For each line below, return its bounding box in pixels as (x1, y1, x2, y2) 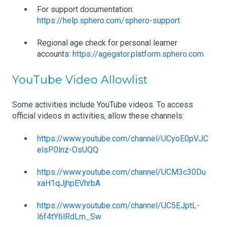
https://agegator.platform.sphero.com (72, 49, 204, 59)
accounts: (37, 49, 72, 59)
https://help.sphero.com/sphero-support (37, 15, 180, 25)
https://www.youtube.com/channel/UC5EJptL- (37, 201, 200, 211)
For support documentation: (37, 4, 134, 14)
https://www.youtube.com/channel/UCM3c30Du (37, 167, 206, 177)
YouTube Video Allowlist (12, 72, 148, 87)
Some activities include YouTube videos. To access (12, 100, 193, 110)
